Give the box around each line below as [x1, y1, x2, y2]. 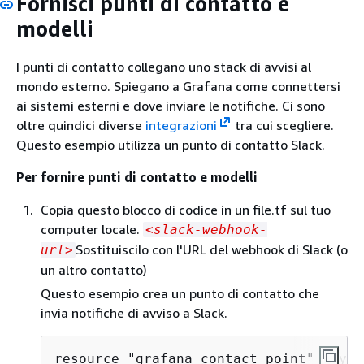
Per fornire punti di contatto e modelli [16, 169, 258, 185]
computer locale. [41, 221, 143, 237]
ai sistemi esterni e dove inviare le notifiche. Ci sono [16, 97, 325, 114]
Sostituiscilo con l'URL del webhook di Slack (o [76, 241, 348, 258]
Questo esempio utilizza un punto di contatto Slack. [16, 136, 325, 153]
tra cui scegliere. [231, 117, 334, 133]
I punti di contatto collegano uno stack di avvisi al [16, 58, 311, 75]
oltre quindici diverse [16, 117, 145, 133]
